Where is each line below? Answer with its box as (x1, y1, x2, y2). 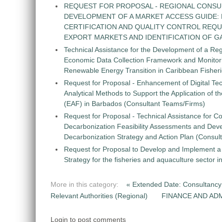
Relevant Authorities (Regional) (51, 192, 150, 200)
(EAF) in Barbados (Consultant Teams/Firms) (64, 100, 205, 108)
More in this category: (51, 180, 118, 189)
